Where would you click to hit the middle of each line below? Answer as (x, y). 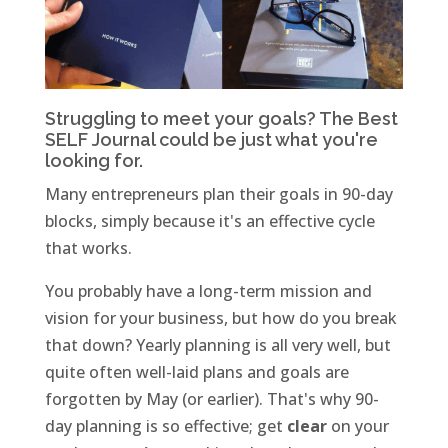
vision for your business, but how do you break (220, 318)
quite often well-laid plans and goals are (196, 372)
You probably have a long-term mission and (208, 291)
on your (359, 426)
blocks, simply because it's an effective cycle (209, 221)
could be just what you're (266, 140)
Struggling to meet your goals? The (201, 119)
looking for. (93, 161)
